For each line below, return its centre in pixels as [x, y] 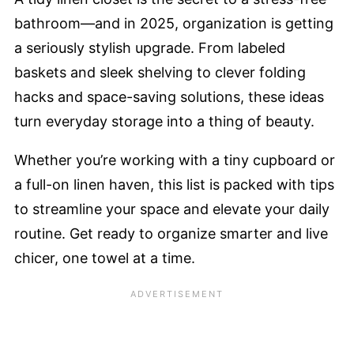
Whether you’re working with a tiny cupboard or [175, 160]
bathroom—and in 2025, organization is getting [174, 23]
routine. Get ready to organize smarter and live [171, 233]
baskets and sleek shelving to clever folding [160, 72]
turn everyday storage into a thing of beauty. [164, 121]
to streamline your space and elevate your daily [172, 209]
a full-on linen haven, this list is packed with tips [174, 185]
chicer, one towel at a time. [105, 258]
